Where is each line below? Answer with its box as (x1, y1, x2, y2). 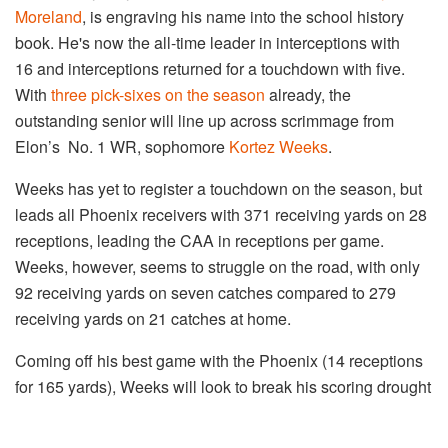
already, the (265, 82, 351, 106)
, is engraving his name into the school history (82, 4, 404, 28)
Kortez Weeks (229, 134, 328, 158)
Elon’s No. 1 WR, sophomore (15, 134, 229, 158)
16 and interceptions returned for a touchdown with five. (15, 56, 405, 80)
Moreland (15, 4, 82, 28)
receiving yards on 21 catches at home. (15, 306, 291, 330)
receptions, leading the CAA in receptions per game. (15, 228, 384, 252)
